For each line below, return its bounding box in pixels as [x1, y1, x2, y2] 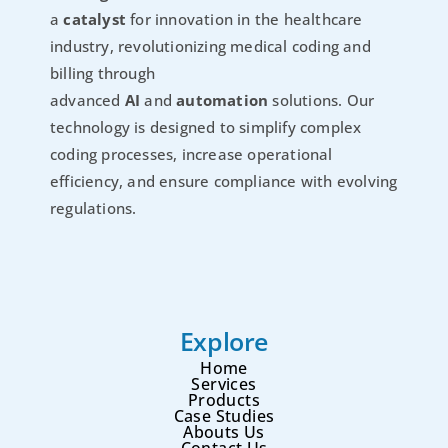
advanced [50, 89, 125, 110]
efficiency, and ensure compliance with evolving [50, 170, 398, 191]
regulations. [50, 197, 137, 218]
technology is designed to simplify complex [50, 116, 362, 137]
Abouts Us [183, 421, 265, 444]
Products [187, 389, 261, 412]
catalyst [63, 8, 127, 29]
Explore [179, 324, 269, 359]
